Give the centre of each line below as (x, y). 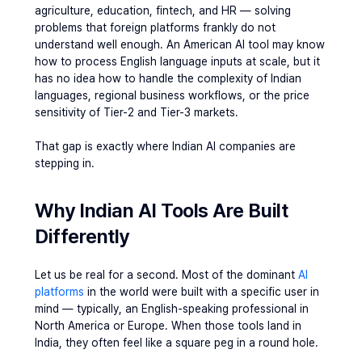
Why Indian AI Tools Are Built (162, 210)
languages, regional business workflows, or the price (172, 95)
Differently (82, 236)
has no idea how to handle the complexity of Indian (168, 78)
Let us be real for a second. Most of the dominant (166, 275)
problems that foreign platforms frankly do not (155, 27)
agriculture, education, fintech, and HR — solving (163, 11)
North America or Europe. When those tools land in (168, 326)
